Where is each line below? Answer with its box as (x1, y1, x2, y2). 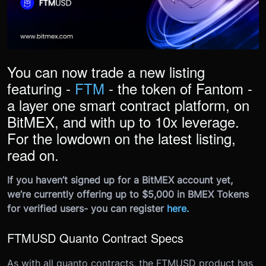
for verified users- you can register (7, 202, 164, 214)
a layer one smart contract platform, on (7, 94, 249, 115)
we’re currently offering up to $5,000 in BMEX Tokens (7, 188, 249, 200)
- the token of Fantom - (109, 77, 252, 99)
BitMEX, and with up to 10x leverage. (7, 110, 239, 132)
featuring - (7, 77, 75, 99)
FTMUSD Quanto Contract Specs (7, 229, 183, 246)
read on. (7, 144, 59, 165)
